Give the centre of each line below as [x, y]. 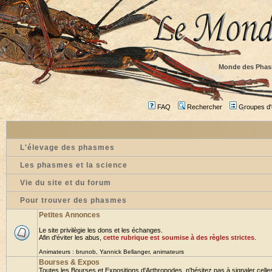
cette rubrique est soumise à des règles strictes [179, 237]
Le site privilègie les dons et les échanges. [101, 230]
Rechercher [204, 107]
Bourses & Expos [69, 262]
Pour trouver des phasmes [73, 200]
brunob [86, 252]
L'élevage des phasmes [67, 148]
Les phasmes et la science [74, 165]
